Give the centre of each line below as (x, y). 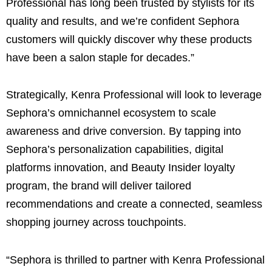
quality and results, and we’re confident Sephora (123, 21)
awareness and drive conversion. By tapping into (124, 131)
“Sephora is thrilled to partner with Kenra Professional (135, 260)
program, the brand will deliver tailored (99, 186)
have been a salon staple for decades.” (100, 57)
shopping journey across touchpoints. (96, 223)
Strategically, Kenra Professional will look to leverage (134, 95)
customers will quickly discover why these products (129, 39)
